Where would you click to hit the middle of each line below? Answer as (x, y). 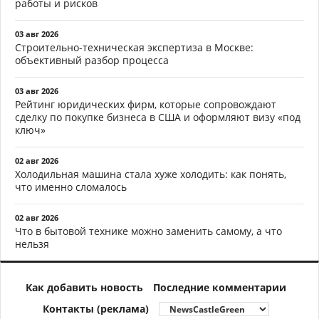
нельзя (32, 244)
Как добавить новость (84, 287)
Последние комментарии (220, 287)
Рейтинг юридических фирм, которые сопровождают (146, 104)
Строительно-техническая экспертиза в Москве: (134, 47)
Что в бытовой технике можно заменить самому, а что (148, 231)
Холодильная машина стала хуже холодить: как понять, (151, 174)
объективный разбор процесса (92, 60)
